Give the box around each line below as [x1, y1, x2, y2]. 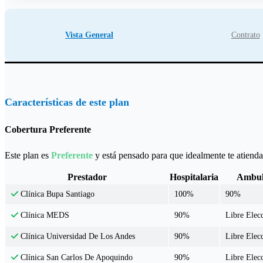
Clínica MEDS [18, 211, 70, 220]
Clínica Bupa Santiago [18, 190, 95, 199]
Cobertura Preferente [5, 124, 91, 134]
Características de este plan [5, 96, 129, 108]
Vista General [65, 31, 113, 39]
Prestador [67, 172, 107, 183]
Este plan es [5, 150, 51, 161]
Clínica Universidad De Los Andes [18, 232, 136, 241]
